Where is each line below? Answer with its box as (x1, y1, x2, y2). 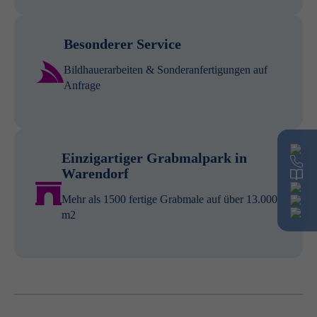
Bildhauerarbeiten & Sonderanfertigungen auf (64, 64, 267, 76)
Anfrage (64, 79, 100, 91)
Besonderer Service (64, 36, 181, 52)
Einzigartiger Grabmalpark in (61, 150, 247, 166)
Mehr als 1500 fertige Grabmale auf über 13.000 (61, 193, 277, 205)
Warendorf (61, 166, 129, 181)
